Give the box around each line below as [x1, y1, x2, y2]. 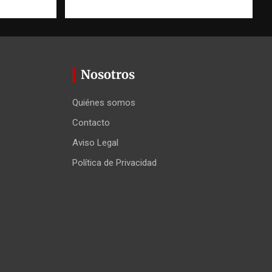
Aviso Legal [72, 137, 118, 148]
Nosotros [80, 66, 135, 82]
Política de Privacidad [72, 157, 157, 168]
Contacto [72, 117, 110, 128]
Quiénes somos [72, 97, 135, 108]
